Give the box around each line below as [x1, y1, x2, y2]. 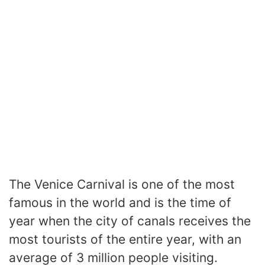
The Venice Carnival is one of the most [9, 177, 235, 192]
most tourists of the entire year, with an [9, 232, 241, 247]
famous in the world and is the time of [9, 195, 231, 211]
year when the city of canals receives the [9, 214, 251, 229]
